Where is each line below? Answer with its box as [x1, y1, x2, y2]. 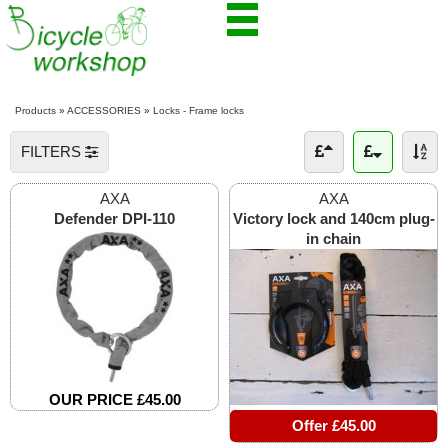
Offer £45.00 [291, 416, 376, 434]
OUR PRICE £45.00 [48, 390, 181, 408]
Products [15, 105, 56, 117]
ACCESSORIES [67, 105, 141, 117]
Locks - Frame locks [153, 105, 244, 117]
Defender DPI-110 [54, 210, 175, 228]
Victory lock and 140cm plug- [232, 210, 435, 228]
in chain [306, 230, 361, 248]
